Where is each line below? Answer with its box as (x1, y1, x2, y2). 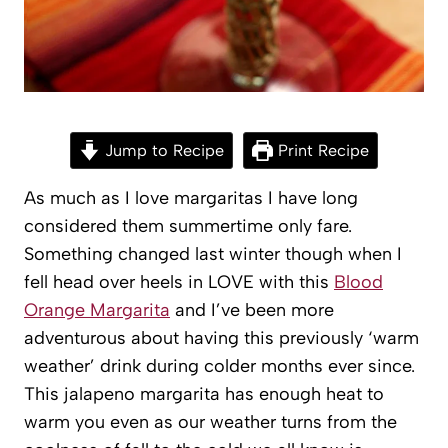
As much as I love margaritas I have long (24, 186, 358, 209)
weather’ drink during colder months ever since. (24, 354, 415, 377)
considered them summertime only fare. (24, 214, 352, 237)
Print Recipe (273, 140, 370, 160)
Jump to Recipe (100, 140, 224, 160)
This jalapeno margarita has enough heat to (24, 382, 384, 405)
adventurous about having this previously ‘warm (24, 326, 419, 349)
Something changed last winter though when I (24, 242, 402, 265)
